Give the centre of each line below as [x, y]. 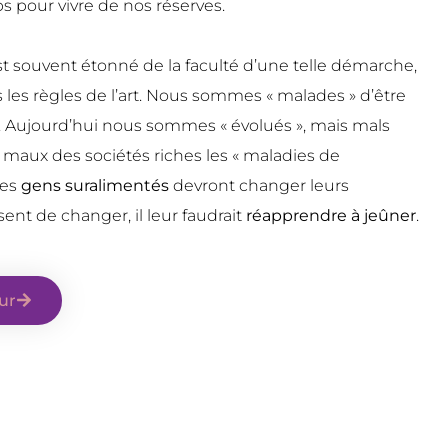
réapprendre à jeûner [331, 216]
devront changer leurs [261, 186]
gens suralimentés [97, 186]
